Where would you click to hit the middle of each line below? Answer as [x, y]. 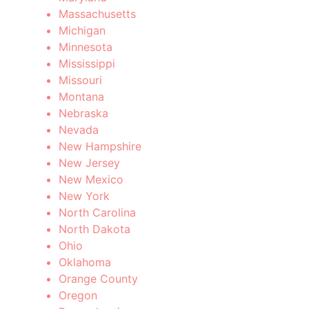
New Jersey [89, 162]
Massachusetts [97, 13]
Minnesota [86, 47]
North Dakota [94, 229]
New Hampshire [100, 146]
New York [84, 196]
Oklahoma [85, 262]
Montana [81, 96]
